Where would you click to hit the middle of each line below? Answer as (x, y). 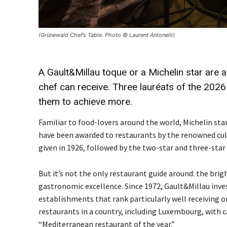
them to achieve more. (85, 102)
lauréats (158, 87)
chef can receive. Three (89, 87)
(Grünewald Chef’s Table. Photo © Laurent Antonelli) (107, 35)
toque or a (124, 72)
